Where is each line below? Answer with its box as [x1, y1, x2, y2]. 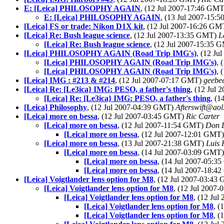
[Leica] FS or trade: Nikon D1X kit [24, 22, 143, 30]
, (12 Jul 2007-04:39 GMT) [87, 103, 175, 111]
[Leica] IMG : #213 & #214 [24, 76, 115, 84]
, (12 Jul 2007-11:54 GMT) [117, 121, 205, 129]
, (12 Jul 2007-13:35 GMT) [130, 31, 218, 39]
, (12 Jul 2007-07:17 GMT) [115, 76, 203, 84]
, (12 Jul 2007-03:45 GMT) [97, 112, 186, 120]
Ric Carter [186, 112, 219, 120]
